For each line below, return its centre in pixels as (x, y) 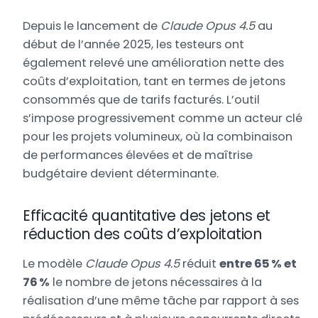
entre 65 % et (258, 264)
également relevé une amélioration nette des (154, 63)
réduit (200, 264)
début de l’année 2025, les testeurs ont (134, 45)
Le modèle (54, 264)
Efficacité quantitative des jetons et (147, 215)
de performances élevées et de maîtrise (138, 155)
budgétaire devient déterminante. (121, 174)
